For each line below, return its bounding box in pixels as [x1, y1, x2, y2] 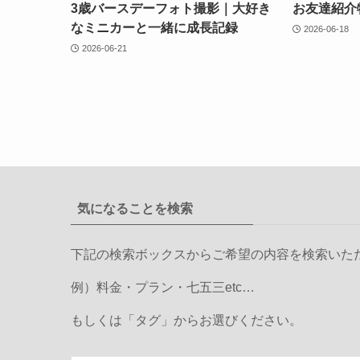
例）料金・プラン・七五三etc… [71, 280, 255, 295]
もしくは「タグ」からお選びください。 [71, 313, 302, 328]
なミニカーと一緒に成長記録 [71, 21, 238, 35]
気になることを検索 [77, 202, 193, 216]
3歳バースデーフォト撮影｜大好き [71, 2, 271, 16]
